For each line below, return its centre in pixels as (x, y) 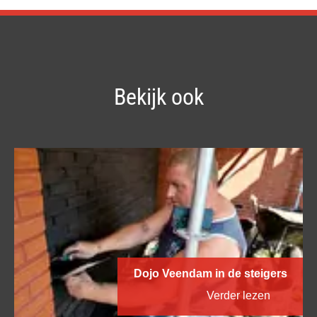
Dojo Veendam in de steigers (210, 274)
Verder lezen (238, 296)
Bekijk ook (158, 97)
